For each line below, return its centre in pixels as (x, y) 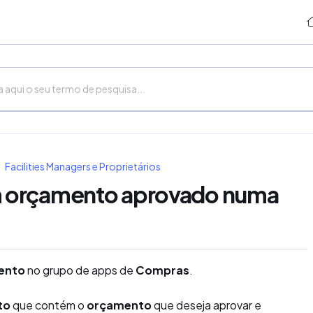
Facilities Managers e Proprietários (83, 167)
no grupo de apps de (80, 270)
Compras (162, 270)
